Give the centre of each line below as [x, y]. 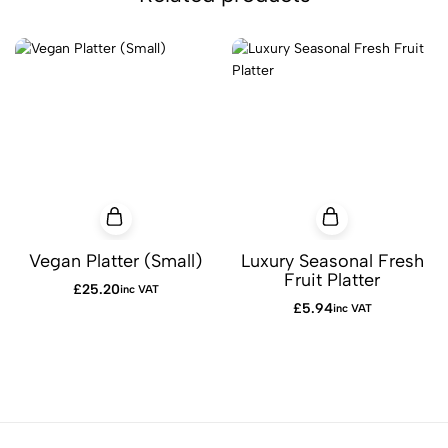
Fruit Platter [332, 279]
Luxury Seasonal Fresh [332, 260]
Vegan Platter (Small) [116, 260]
